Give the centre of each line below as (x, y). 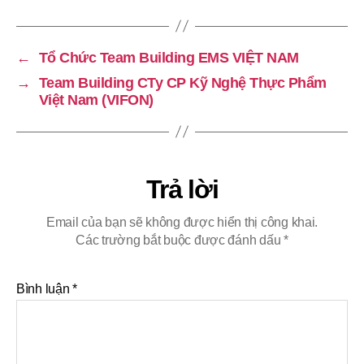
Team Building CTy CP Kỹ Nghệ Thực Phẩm (182, 82)
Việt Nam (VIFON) (96, 100)
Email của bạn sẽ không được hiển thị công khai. (182, 222)
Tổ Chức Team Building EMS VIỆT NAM (169, 57)
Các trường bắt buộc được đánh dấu (180, 240)
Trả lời (182, 189)
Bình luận (45, 288)
